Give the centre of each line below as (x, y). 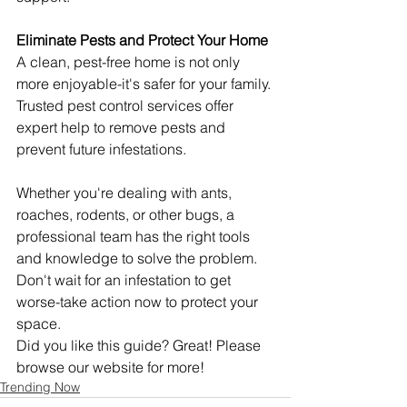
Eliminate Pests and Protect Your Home (142, 40)
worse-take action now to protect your (139, 301)
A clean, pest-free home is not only (130, 61)
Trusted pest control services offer (127, 105)
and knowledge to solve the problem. (139, 258)
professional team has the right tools (135, 236)
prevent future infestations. (101, 149)
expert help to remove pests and (123, 127)
